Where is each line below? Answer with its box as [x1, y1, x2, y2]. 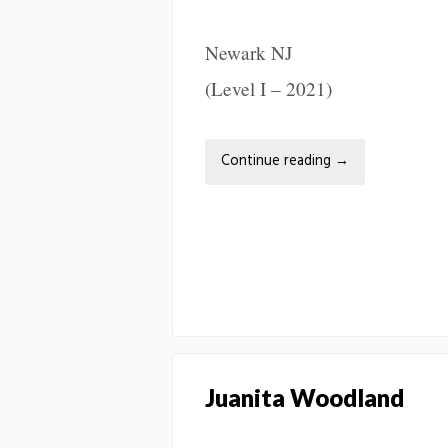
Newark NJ [205, 39, 292, 65]
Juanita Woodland [205, 383, 404, 413]
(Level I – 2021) [205, 75, 332, 101]
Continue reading [221, 149, 335, 173]
